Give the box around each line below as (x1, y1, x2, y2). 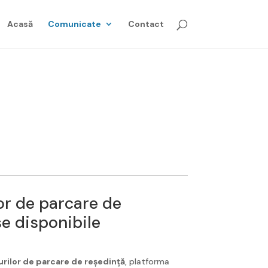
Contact (127, 19, 164, 29)
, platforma (125, 255, 170, 267)
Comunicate (47, 19, 101, 29)
